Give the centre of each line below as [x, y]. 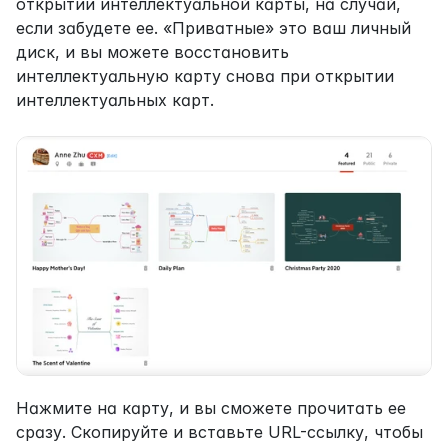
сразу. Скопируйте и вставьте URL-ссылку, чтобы [219, 432]
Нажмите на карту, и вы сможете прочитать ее [211, 408]
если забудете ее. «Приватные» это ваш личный [213, 27]
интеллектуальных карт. [115, 99]
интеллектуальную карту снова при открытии [205, 75]
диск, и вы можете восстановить [152, 51]
